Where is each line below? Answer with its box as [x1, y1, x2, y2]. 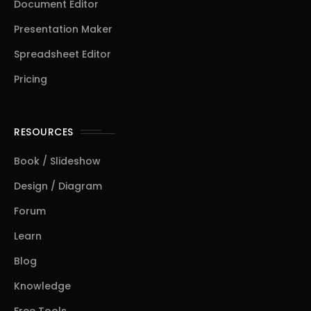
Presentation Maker [14, 22, 112, 36]
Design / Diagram [14, 179, 102, 193]
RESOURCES [14, 125, 74, 139]
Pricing [14, 72, 47, 86]
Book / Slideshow [14, 154, 101, 168]
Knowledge [14, 279, 71, 293]
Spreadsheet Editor [14, 47, 111, 61]
